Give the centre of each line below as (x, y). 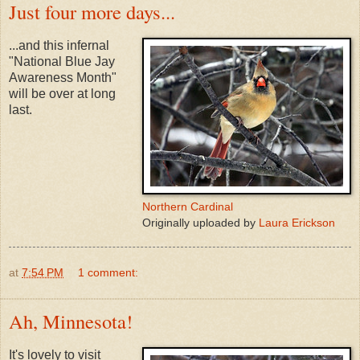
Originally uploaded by (200, 223)
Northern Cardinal (188, 207)
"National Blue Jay (62, 62)
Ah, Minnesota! (71, 321)
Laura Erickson (297, 223)
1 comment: (108, 273)
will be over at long (62, 94)
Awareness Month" (63, 78)
